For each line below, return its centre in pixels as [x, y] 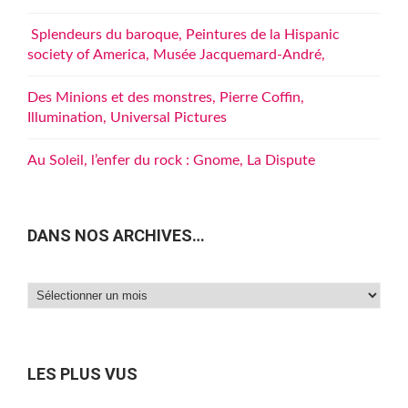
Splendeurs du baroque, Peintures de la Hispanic [184, 35]
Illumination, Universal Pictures [127, 117]
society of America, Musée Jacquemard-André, [176, 55]
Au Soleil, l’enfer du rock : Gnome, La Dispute [171, 160]
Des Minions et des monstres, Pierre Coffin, [166, 97]
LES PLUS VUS [82, 374]
